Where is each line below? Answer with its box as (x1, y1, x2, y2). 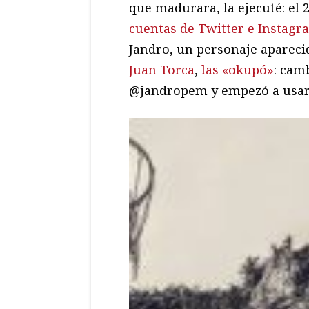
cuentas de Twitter (129, 19, 244, 37)
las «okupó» (201, 61, 274, 78)
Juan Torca (129, 61, 195, 78)
